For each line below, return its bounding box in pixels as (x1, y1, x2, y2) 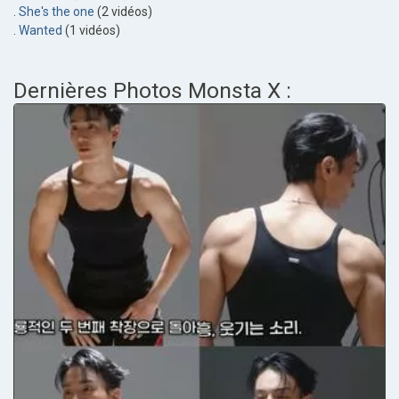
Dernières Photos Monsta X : (13, 77, 291, 104)
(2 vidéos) (94, 4, 152, 20)
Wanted (19, 23, 62, 38)
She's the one (19, 4, 94, 20)
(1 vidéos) (62, 23, 120, 38)
